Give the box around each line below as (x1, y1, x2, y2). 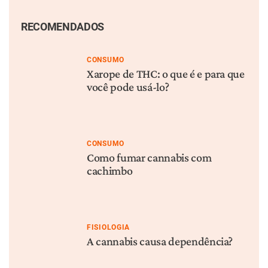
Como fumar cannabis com (87, 151, 212, 164)
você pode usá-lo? (87, 80, 169, 93)
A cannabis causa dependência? (87, 234, 233, 248)
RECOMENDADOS (21, 20, 104, 33)
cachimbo (87, 164, 133, 177)
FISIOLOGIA (87, 223, 130, 232)
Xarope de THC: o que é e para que (87, 67, 245, 80)
